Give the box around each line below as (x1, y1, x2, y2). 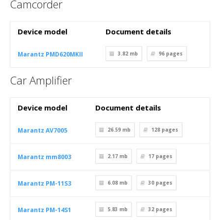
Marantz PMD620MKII (18, 50, 83, 58)
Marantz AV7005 (18, 126, 67, 135)
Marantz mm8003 (18, 153, 71, 161)
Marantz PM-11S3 (18, 179, 71, 188)
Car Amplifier (10, 73, 72, 87)
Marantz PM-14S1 (18, 206, 71, 214)
